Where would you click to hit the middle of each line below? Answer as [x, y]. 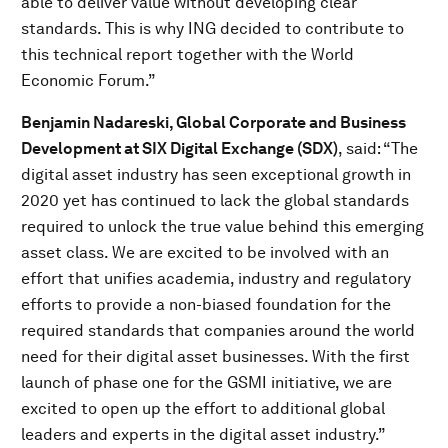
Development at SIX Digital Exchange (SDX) [179, 148]
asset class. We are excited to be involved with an [205, 252]
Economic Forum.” [88, 80]
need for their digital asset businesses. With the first [215, 356]
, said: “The [378, 148]
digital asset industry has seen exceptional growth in [216, 174]
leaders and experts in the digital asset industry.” [203, 434]
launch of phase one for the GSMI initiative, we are [206, 382]
